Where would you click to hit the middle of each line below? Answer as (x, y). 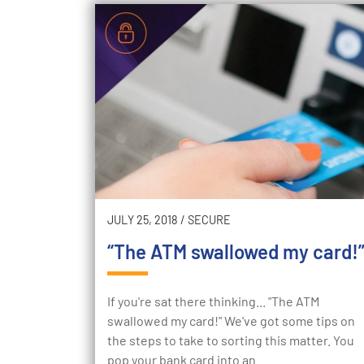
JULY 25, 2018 (143, 220)
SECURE (209, 220)
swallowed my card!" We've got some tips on (231, 321)
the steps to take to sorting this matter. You (231, 340)
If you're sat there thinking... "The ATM (213, 301)
